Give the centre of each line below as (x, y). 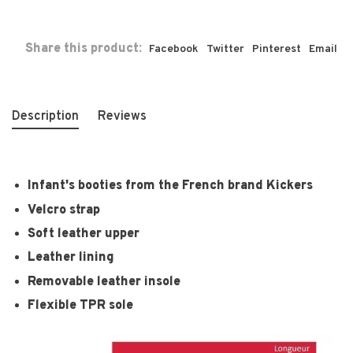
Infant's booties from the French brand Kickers (170, 186)
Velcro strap (64, 210)
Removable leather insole (104, 282)
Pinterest (277, 50)
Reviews (122, 117)
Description (45, 117)
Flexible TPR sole (80, 306)
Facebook (174, 50)
